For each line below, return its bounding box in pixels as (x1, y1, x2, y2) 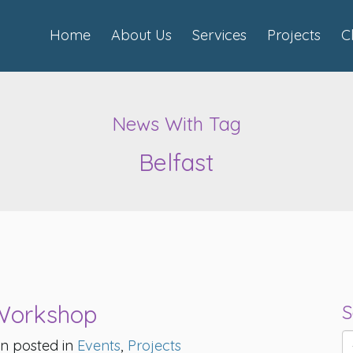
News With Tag (112, 112, 241, 136)
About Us (111, 26, 172, 44)
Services (192, 26, 247, 44)
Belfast (139, 147, 214, 178)
